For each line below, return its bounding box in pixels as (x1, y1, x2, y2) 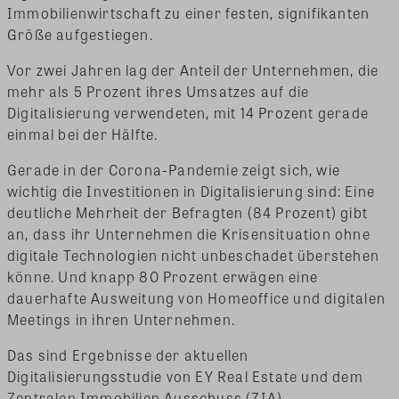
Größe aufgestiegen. (7, 23, 153, 45)
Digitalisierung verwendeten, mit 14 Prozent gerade (7, 102, 370, 123)
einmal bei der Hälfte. (7, 123, 159, 144)
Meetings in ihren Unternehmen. (7, 308, 235, 330)
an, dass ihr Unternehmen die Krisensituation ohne (7, 223, 370, 244)
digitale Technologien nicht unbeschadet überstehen (7, 244, 380, 265)
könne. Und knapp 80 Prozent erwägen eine (7, 265, 319, 287)
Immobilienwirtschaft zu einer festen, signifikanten (7, 2, 370, 23)
